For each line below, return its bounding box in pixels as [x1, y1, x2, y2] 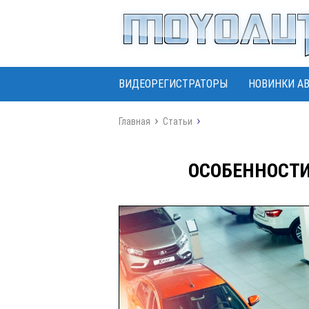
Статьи [163, 116, 192, 127]
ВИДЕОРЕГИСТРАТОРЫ [119, 77, 228, 90]
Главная [119, 116, 150, 127]
